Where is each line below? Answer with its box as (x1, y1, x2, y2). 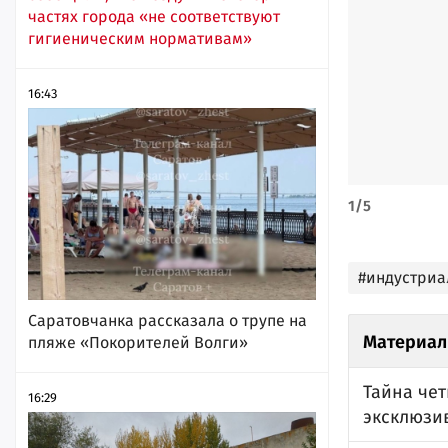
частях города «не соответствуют (28, 7, 280, 27)
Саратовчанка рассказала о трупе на (28, 311, 307, 331)
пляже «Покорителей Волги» (28, 333, 248, 353)
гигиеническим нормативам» (28, 29, 252, 49)
